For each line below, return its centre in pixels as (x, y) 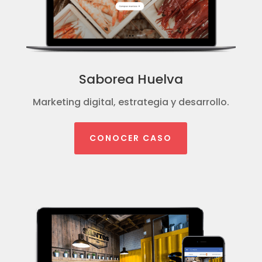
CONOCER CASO (131, 138)
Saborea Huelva (131, 79)
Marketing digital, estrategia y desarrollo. (131, 102)
